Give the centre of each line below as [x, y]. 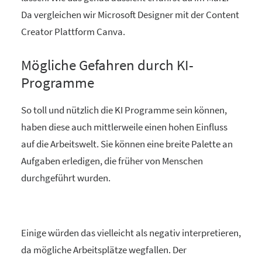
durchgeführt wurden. [66, 177]
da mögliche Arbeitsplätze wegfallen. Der [104, 249]
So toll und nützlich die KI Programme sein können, [124, 110]
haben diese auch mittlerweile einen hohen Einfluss [124, 127]
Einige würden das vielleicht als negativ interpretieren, [131, 232]
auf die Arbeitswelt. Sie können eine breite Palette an [127, 144]
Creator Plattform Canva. [73, 31]
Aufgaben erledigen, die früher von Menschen [112, 161]
